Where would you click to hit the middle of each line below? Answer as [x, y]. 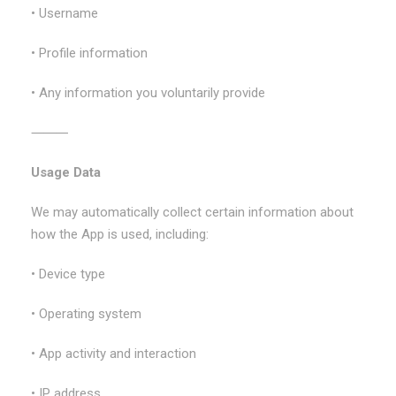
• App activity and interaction [114, 354]
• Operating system [86, 314]
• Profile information [89, 53]
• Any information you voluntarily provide [148, 93]
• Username [65, 13]
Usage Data [66, 172]
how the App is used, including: [120, 234]
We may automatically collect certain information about [192, 212]
